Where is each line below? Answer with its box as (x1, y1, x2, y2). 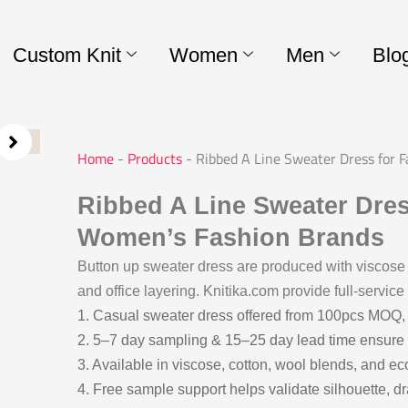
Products (127, 148, 182, 170)
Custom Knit (12, 43, 121, 66)
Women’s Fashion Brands (76, 224, 384, 252)
